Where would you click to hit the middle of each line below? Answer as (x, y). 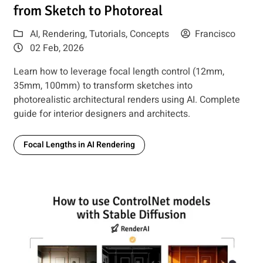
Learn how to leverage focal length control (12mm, (119, 72)
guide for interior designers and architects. (102, 114)
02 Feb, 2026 (55, 48)
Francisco (215, 34)
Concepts (149, 34)
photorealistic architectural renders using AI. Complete (127, 100)
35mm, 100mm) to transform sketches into (103, 86)
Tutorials (107, 34)
